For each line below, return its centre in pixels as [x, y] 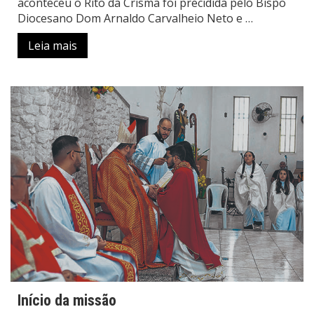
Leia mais [53, 46]
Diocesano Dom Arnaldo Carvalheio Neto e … [135, 19]
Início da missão [67, 300]
